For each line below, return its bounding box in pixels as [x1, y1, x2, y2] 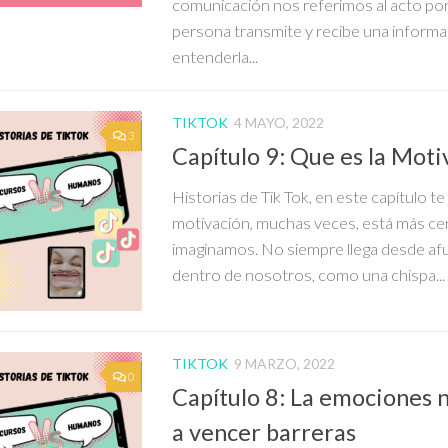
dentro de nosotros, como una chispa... [172, 264, 445, 285]
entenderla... [172, 46, 258, 67]
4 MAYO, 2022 [234, 113, 324, 131]
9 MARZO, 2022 [234, 354, 335, 372]
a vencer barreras [172, 417, 356, 446]
